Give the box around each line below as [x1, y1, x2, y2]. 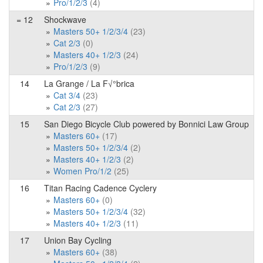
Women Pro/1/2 [53, 165, 112, 177]
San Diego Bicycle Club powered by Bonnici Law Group [44, 118, 249, 130]
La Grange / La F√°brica [44, 77, 134, 89]
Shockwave [44, 14, 86, 25]
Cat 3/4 [53, 89, 80, 101]
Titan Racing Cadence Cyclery [44, 182, 157, 194]
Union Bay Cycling [44, 234, 112, 246]
